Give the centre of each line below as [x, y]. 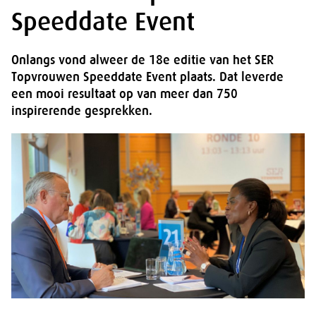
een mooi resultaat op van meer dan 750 [124, 94]
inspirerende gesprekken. [82, 111]
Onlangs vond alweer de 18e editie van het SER [142, 60]
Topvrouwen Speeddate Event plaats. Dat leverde [147, 77]
